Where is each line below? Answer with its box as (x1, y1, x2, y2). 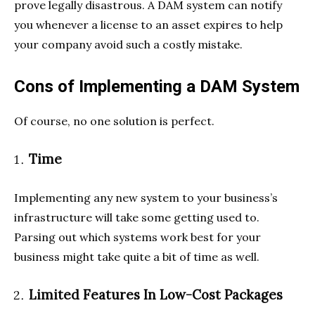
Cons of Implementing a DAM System (14, 77, 300, 97)
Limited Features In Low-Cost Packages (29, 286, 283, 304)
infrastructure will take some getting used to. (14, 210, 259, 225)
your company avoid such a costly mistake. (14, 37, 243, 52)
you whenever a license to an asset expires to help (14, 18, 283, 32)
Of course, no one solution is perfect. (14, 114, 214, 129)
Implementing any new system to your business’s (14, 191, 278, 205)
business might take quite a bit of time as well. (14, 250, 259, 264)
